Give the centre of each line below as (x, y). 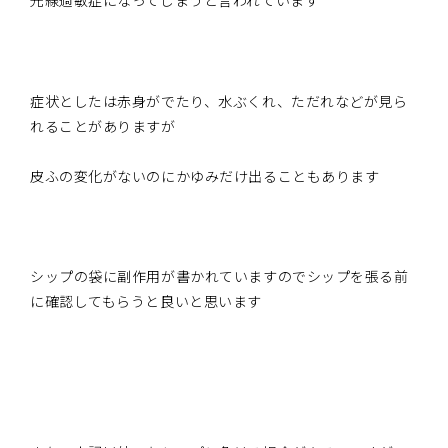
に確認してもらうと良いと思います (146, 301)
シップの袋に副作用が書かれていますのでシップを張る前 (219, 276)
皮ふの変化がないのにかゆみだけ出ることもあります (205, 175)
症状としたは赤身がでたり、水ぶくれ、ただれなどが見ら (219, 100)
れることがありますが (103, 125)
